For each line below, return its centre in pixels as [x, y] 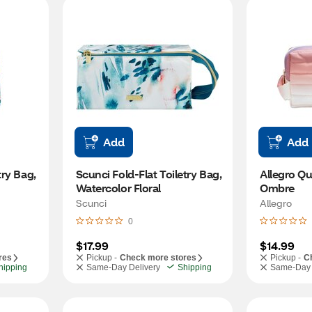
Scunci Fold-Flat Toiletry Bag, [149, 174]
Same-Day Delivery [123, 267]
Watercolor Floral [118, 188]
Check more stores [158, 258]
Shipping [194, 267]
